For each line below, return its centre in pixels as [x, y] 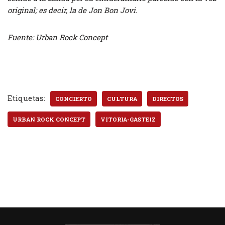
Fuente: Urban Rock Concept [58, 37]
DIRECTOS [168, 98]
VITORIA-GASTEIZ [128, 119]
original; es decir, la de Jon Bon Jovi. [73, 10]
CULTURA [122, 98]
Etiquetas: [26, 98]
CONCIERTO [74, 98]
